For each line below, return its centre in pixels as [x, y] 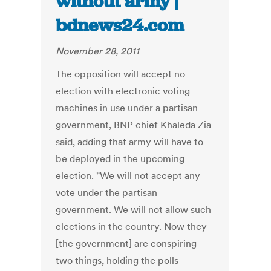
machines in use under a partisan [127, 108]
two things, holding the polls [117, 260]
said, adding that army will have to [130, 142]
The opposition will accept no [121, 74]
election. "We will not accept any [128, 176]
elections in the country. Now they [132, 227]
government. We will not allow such [134, 210]
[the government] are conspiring [126, 243]
